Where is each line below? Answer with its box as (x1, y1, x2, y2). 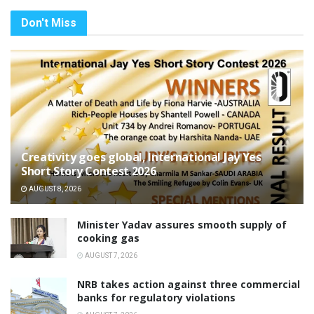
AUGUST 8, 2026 (27, 184, 81, 193)
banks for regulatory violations (77, 290, 235, 304)
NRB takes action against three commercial (77, 277, 300, 291)
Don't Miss (21, 15, 76, 29)
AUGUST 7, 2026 (83, 251, 137, 259)
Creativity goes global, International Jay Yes (21, 149, 261, 165)
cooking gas (77, 231, 139, 245)
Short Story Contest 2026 (21, 163, 156, 179)
